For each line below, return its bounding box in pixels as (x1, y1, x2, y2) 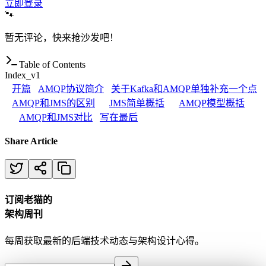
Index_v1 (5, 69, 40, 80)
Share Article (5, 136, 58, 147)
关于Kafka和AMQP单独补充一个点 (111, 83, 257, 94)
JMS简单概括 (109, 97, 164, 108)
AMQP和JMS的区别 (12, 97, 95, 108)
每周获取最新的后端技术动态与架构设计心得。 (5, 235, 204, 246)
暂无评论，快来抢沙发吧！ (5, 32, 119, 43)
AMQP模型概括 (179, 97, 245, 108)
